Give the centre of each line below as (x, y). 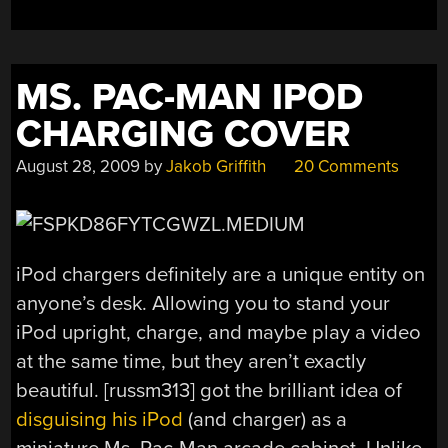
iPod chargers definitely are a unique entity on (221, 274)
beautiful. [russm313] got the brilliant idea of (209, 390)
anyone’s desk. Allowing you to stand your (203, 303)
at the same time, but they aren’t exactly (191, 361)
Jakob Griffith (216, 166)
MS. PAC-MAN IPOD (190, 97)
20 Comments (345, 166)
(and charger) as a (265, 419)
